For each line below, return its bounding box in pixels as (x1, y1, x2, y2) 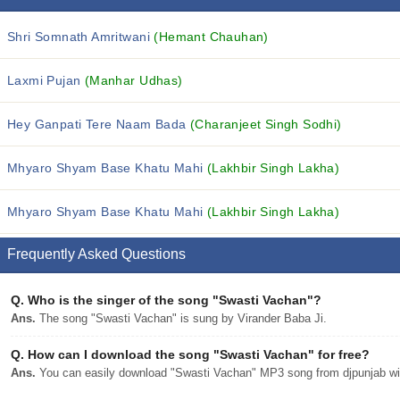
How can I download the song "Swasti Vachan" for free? (24, 347, 370, 362)
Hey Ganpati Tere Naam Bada (7, 117, 190, 131)
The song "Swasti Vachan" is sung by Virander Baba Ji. (36, 312, 327, 325)
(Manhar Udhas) (84, 73, 183, 87)
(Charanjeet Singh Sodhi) (189, 117, 342, 131)
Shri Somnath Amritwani (7, 29, 154, 44)
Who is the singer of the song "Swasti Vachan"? (24, 293, 321, 307)
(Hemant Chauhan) (154, 29, 269, 44)
